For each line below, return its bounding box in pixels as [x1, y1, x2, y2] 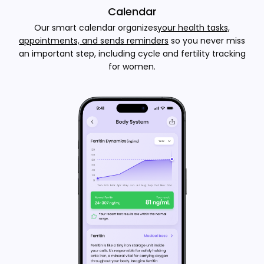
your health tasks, [157, 22, 230, 34]
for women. [108, 61, 156, 72]
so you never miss [169, 35, 245, 47]
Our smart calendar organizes [34, 22, 157, 34]
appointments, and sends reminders [19, 35, 169, 47]
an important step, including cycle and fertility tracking [18, 48, 246, 60]
